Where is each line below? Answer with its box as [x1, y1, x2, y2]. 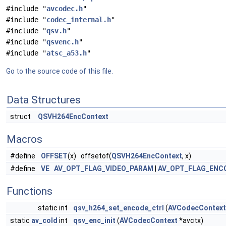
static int [38, 204, 69, 212]
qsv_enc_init [73, 216, 116, 224]
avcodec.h [46, 5, 83, 13]
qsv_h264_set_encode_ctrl [73, 204, 164, 212]
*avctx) [178, 216, 203, 224]
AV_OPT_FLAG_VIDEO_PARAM [54, 164, 153, 173]
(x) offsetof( [68, 152, 111, 160]
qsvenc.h [46, 38, 79, 46]
